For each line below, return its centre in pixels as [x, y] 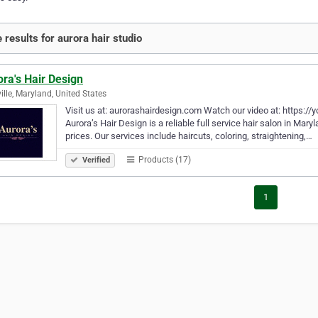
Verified [95, 160]
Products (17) [164, 159]
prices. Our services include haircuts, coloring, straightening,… [189, 136]
